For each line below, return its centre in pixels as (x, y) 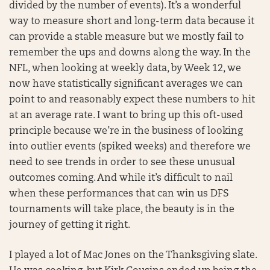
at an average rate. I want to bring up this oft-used (126, 116)
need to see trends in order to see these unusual (122, 163)
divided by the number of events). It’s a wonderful (125, 6)
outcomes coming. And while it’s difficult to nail (121, 178)
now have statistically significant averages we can (126, 84)
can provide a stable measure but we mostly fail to (127, 37)
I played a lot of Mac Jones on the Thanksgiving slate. (133, 256)
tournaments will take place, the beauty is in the (122, 210)
